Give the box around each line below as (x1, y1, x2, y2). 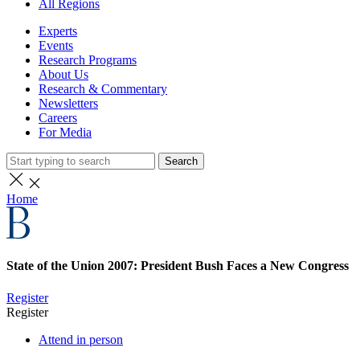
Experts (39, 24, 77, 38)
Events (39, 39, 73, 52)
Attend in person (39, 332, 123, 346)
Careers (39, 111, 77, 125)
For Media (39, 125, 92, 139)
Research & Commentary (39, 82, 167, 96)
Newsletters (39, 96, 98, 110)
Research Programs (39, 53, 137, 67)
